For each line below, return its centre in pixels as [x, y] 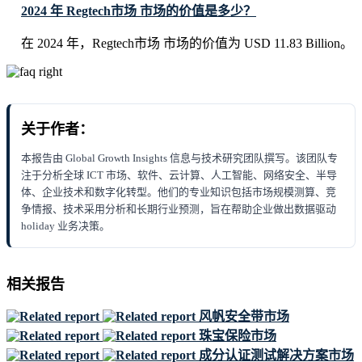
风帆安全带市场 [244, 316]
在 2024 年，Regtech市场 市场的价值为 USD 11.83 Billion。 [187, 44]
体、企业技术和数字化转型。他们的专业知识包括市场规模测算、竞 [179, 192]
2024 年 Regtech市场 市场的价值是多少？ [139, 11]
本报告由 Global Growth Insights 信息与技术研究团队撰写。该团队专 [179, 158]
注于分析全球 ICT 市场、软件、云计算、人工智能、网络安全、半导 [179, 175]
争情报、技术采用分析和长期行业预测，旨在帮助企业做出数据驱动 [179, 209]
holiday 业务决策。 [65, 226]
